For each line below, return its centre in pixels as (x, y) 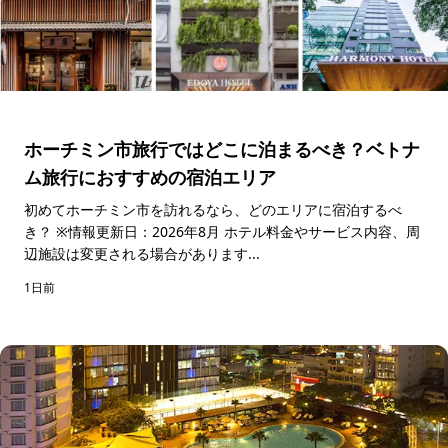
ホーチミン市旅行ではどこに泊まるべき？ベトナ (222, 148)
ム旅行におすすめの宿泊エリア (150, 176)
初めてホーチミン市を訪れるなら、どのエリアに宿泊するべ (213, 209)
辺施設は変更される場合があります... (142, 253)
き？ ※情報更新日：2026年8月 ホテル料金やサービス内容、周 (40, 231)
